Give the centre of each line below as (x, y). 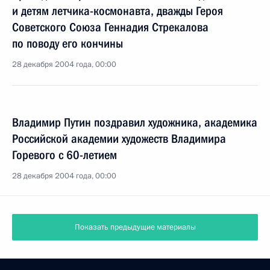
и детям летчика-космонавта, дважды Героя (118, 11)
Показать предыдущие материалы (135, 227)
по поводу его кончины (67, 43)
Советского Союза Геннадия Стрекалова (110, 27)
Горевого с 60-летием (64, 155)
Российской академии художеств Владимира (119, 139)
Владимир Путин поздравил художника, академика (135, 122)
